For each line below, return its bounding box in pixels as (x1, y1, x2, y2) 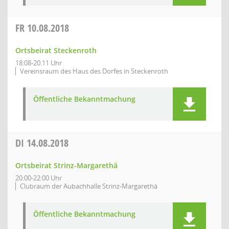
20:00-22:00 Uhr (15, 173, 62, 182)
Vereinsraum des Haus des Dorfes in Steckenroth (20, 66, 168, 76)
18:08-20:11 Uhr (15, 58, 62, 67)
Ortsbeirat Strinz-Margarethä (15, 161, 118, 170)
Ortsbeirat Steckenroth (15, 45, 97, 55)
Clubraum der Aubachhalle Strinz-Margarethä (20, 181, 157, 191)
